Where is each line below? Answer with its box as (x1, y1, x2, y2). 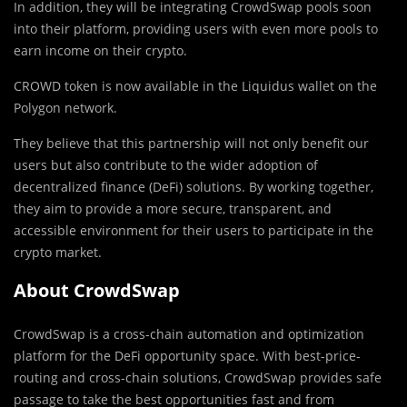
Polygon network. (14, 99, 117, 117)
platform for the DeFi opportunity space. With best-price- (14, 347, 361, 365)
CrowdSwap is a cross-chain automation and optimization (14, 325, 364, 343)
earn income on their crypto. (14, 42, 187, 60)
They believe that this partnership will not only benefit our (14, 134, 369, 153)
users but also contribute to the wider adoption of (14, 156, 318, 174)
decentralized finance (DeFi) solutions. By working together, (14, 178, 373, 196)
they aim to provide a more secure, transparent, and (14, 200, 332, 218)
